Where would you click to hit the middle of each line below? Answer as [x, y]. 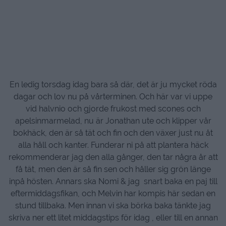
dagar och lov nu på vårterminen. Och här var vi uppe [113, 97]
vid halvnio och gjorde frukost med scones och [113, 109]
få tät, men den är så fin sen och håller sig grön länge [113, 169]
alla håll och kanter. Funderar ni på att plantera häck [113, 145]
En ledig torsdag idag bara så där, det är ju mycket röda [113, 85]
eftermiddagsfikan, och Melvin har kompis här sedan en [113, 194]
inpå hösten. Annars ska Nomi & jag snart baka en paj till [113, 182]
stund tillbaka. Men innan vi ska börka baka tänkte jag [113, 206]
